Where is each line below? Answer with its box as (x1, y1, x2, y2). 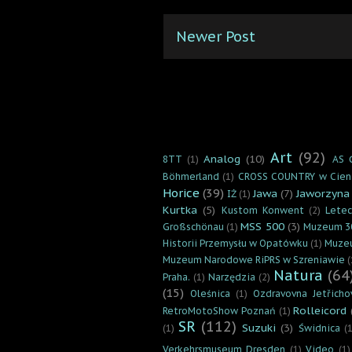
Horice (163, 185, 200, 200)
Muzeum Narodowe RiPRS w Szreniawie (163, 253, 346, 266)
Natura (273, 266, 324, 284)
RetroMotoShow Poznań (163, 304, 276, 317)
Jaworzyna (296, 185, 350, 200)
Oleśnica (190, 287, 230, 299)
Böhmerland (163, 170, 219, 182)
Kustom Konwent (221, 203, 304, 216)
